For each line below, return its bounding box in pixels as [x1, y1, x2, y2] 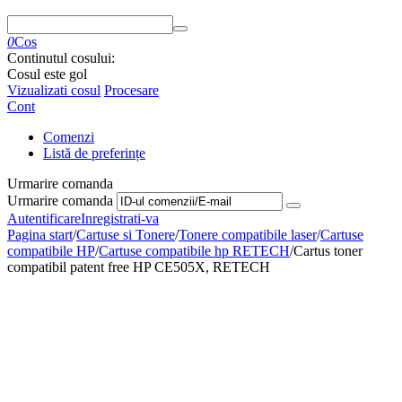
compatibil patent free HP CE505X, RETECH [7, 259, 270, 275]
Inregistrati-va [81, 211, 159, 226]
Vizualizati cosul [7, 83, 100, 98]
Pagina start [7, 227, 73, 242]
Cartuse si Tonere [76, 227, 175, 242]
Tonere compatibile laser [179, 227, 317, 242]
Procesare [104, 83, 159, 98]
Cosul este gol [7, 66, 87, 82]
